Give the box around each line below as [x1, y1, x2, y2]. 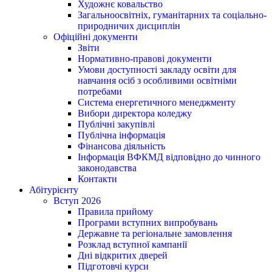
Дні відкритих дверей [78, 250, 168, 260]
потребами [78, 86, 122, 97]
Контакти [78, 173, 117, 184]
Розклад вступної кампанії [78, 239, 187, 250]
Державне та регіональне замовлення [78, 228, 232, 239]
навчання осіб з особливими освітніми [78, 75, 237, 86]
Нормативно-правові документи [78, 53, 212, 64]
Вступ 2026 [53, 195, 101, 206]
